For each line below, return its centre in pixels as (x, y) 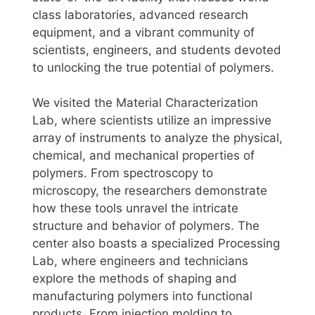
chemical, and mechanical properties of (143, 156)
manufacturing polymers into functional (142, 296)
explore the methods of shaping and (135, 279)
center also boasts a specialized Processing (156, 244)
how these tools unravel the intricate (135, 208)
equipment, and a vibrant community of (143, 32)
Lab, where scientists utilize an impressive (152, 121)
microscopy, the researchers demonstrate (150, 191)
